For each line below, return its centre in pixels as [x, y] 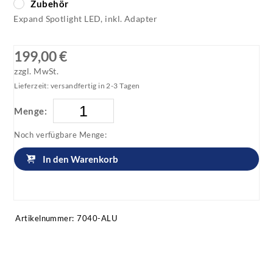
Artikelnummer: [45, 218]
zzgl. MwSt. [37, 72]
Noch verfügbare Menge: [61, 135]
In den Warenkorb [81, 159]
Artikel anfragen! [78, 189]
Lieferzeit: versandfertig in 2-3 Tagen [77, 86]
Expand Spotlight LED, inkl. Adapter [86, 18]
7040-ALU [97, 218]
